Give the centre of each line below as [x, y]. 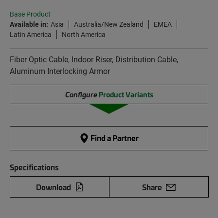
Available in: [29, 24]
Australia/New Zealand [109, 24]
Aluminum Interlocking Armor [60, 71]
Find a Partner [114, 138]
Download [53, 187]
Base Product [30, 14]
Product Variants [126, 95]
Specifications [34, 167]
